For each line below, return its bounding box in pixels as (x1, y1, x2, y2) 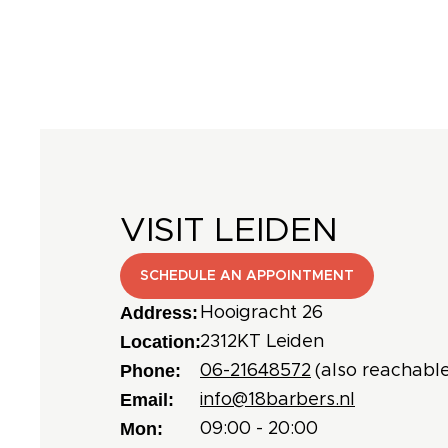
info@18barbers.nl (200, 390, 355, 409)
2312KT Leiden (200, 332, 324, 351)
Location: (120, 331, 201, 352)
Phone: (120, 360, 181, 381)
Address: (120, 302, 198, 323)
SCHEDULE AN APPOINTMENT (140, 268, 354, 283)
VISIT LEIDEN (120, 213, 338, 248)
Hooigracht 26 (200, 303, 323, 322)
